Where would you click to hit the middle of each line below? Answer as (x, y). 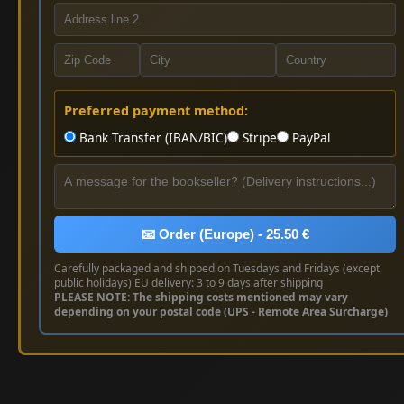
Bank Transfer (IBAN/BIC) (151, 138)
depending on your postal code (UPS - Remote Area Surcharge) (221, 312)
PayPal (310, 138)
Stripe (258, 138)
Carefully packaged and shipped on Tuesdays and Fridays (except (217, 269)
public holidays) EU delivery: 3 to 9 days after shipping (188, 283)
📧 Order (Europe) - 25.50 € (225, 234)
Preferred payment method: (156, 111)
